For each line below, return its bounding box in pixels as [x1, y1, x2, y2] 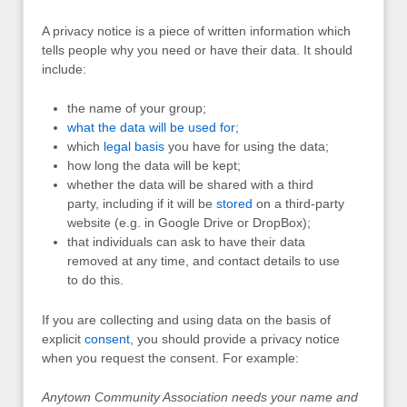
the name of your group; [67, 101, 206, 116]
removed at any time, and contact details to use [67, 253, 340, 269]
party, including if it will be [67, 196, 216, 212]
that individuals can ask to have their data [67, 234, 305, 250]
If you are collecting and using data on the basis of [42, 312, 331, 327]
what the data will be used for [67, 120, 235, 135]
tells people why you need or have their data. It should [42, 42, 352, 57]
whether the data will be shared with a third [67, 177, 313, 193]
